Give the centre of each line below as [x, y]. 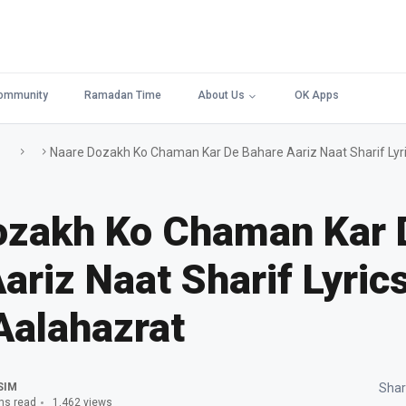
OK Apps [317, 95]
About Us [221, 95]
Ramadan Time [123, 95]
